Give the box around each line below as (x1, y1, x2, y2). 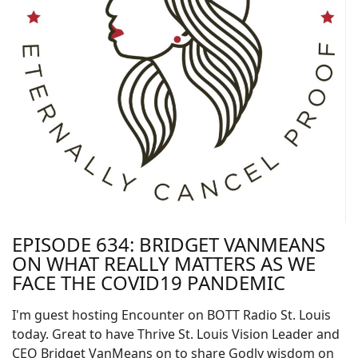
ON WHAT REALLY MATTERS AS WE (12, 250, 316, 276)
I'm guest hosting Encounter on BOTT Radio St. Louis (12, 306, 331, 324)
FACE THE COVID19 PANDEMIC (12, 269, 285, 296)
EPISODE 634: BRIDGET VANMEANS (12, 231, 325, 257)
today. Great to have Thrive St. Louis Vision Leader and (12, 325, 340, 343)
